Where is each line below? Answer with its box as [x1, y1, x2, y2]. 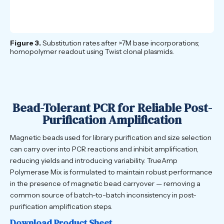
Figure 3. [10, 38, 41, 48]
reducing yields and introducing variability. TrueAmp [10, 155, 177, 165]
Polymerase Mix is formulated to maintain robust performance [10, 167, 212, 176]
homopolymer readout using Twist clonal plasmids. [10, 47, 174, 56]
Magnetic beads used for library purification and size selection [10, 132, 211, 142]
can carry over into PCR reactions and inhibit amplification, [10, 144, 198, 153]
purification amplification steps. [10, 201, 112, 211]
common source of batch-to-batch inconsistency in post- [10, 190, 196, 199]
